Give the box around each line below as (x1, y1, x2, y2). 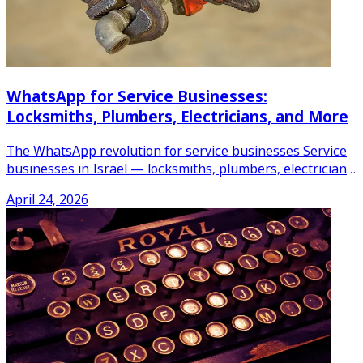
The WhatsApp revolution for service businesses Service (6, 142, 347, 160)
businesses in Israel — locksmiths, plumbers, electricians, (6, 160, 357, 178)
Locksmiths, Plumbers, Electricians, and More (6, 106, 348, 127)
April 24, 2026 (6, 190, 88, 209)
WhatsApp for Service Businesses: (6, 86, 267, 107)
